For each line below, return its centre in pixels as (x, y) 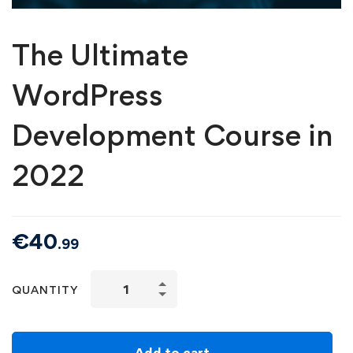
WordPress (87, 95)
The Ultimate (100, 54)
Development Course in (173, 135)
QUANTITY (45, 290)
